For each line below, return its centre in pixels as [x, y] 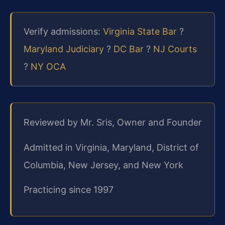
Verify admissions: [63, 32]
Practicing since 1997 [69, 190]
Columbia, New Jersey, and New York [103, 165]
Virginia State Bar [140, 32]
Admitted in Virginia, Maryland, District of [111, 147]
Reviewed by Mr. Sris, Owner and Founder [113, 123]
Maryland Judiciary [64, 49]
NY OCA [48, 67]
